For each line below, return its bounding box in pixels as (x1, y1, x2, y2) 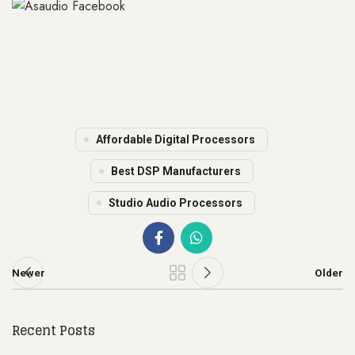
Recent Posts (12, 319, 95, 342)
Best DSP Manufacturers (110, 165, 241, 178)
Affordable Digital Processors (96, 133, 255, 147)
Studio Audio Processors (109, 197, 242, 210)
